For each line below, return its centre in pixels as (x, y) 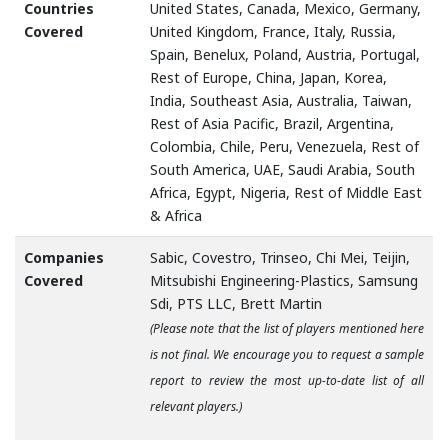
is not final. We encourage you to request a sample (287, 354)
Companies (64, 257)
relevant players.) (196, 406)
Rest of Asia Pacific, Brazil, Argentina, (272, 123)
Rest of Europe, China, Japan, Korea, (268, 77)
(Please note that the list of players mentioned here (287, 328)
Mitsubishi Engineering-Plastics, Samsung (284, 280)
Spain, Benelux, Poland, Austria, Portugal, (285, 54)
